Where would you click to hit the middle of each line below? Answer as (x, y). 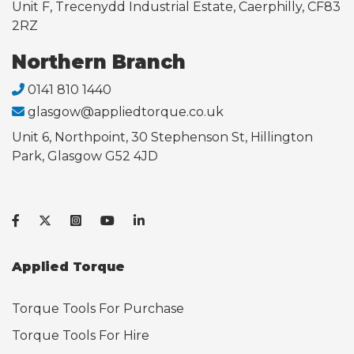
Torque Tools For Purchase (98, 308)
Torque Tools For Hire (81, 335)
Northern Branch (99, 62)
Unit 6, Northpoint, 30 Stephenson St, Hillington (162, 137)
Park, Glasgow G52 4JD (85, 156)
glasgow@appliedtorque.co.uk (126, 111)
